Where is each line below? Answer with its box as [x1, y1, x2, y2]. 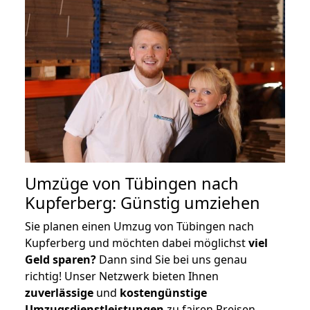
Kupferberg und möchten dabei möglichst [25, 235, 248, 250]
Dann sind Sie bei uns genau [96, 251, 247, 267]
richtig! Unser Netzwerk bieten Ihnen [25, 268, 219, 284]
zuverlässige [25, 284, 93, 300]
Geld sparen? [25, 251, 96, 267]
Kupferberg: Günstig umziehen [25, 191, 260, 214]
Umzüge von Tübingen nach [25, 172, 239, 194]
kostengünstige [120, 284, 207, 300]
